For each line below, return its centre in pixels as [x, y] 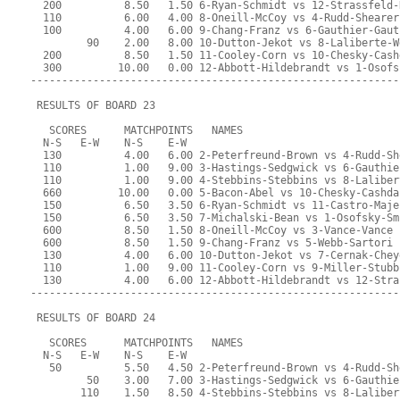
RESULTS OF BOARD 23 [93, 106]
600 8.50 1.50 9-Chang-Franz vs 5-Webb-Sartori [212, 243]
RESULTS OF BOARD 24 [93, 318]
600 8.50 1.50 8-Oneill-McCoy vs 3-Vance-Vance [212, 231]
